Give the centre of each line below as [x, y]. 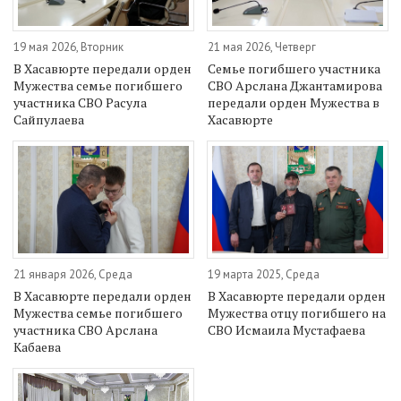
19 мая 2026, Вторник [68, 47]
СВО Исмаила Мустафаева [287, 330]
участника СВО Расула [80, 102]
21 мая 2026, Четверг [262, 47]
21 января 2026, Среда [73, 275]
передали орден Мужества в [294, 102]
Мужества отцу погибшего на [297, 313]
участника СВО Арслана [85, 330]
